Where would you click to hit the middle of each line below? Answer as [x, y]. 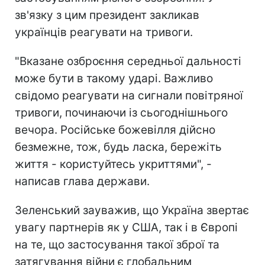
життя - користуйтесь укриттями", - [113, 164]
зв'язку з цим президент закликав [107, 15]
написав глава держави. [82, 181]
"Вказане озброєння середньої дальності [128, 61]
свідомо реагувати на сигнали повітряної [129, 95]
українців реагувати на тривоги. [104, 32]
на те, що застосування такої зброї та [117, 244]
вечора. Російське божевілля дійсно [115, 130]
